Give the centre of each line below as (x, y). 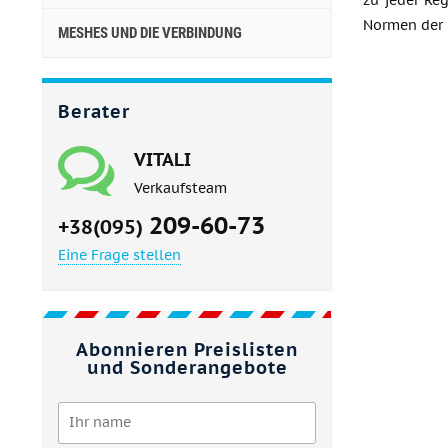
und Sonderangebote (187, 367)
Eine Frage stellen (119, 255)
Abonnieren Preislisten (187, 349)
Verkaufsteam (180, 188)
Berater (94, 111)
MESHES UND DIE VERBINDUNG (150, 33)
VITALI (162, 159)
